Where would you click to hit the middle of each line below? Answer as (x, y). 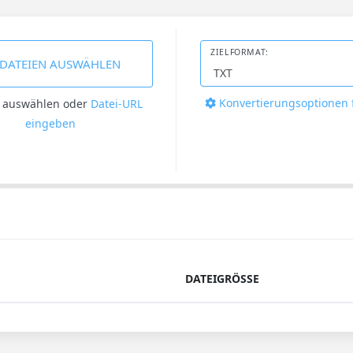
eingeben (50, 123)
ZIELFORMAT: (240, 52)
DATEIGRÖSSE (222, 279)
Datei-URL (117, 104)
